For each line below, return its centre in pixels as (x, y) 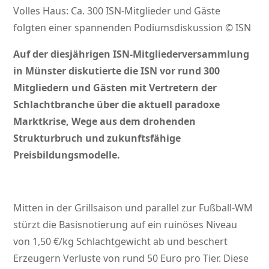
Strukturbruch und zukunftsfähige (97, 138)
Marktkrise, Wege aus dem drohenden (105, 122)
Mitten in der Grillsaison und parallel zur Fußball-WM (133, 208)
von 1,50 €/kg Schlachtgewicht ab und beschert (121, 242)
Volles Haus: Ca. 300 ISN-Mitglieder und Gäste (117, 11)
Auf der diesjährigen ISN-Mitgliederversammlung (131, 54)
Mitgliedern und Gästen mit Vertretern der (115, 88)
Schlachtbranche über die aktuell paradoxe (117, 105)
